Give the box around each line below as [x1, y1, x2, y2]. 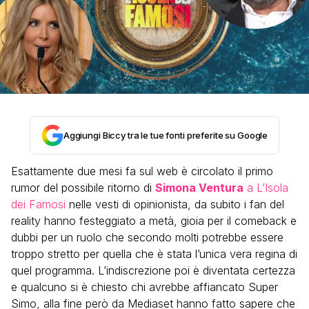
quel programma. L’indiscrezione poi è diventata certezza [11, 263, 295, 277]
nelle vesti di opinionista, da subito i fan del [66, 197, 284, 211]
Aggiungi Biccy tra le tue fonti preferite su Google [63, 130, 268, 141]
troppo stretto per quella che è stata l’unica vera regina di [11, 247, 297, 261]
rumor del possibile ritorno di [11, 181, 155, 195]
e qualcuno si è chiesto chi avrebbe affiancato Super [11, 280, 278, 294]
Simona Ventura [155, 181, 243, 195]
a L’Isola [243, 181, 288, 195]
